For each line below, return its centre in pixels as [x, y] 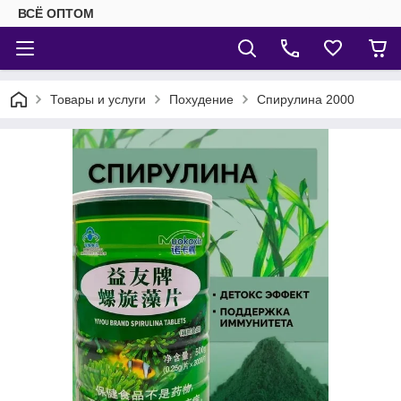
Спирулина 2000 [306, 99]
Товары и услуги [98, 99]
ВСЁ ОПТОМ [56, 13]
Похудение [201, 99]
